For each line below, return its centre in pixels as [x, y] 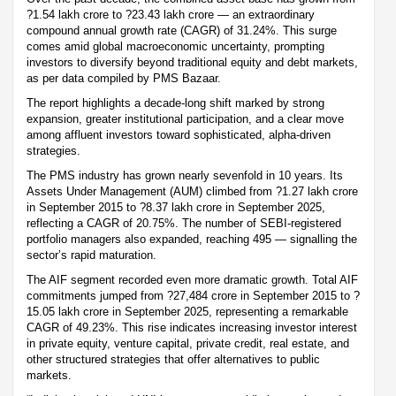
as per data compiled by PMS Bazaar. [124, 78]
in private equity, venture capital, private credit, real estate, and [188, 343]
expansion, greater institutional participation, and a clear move [185, 118]
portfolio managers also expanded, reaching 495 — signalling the [192, 239]
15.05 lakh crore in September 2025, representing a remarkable [187, 311]
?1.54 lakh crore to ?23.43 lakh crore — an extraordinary [171, 14]
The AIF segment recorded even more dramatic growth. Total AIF [192, 279]
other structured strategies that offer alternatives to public [173, 359]
